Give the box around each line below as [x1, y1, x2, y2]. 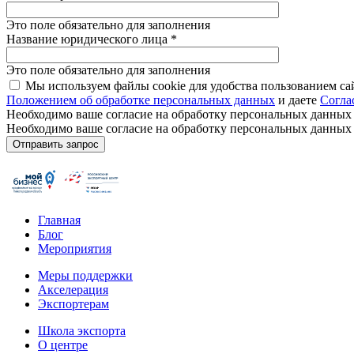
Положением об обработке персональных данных [6, 92, 275, 107]
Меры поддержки [38, 268, 133, 282]
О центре [38, 337, 88, 352]
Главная [38, 213, 81, 227]
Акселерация [38, 282, 108, 296]
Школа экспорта [38, 323, 126, 337]
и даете [275, 92, 320, 107]
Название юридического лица [6, 32, 171, 46]
